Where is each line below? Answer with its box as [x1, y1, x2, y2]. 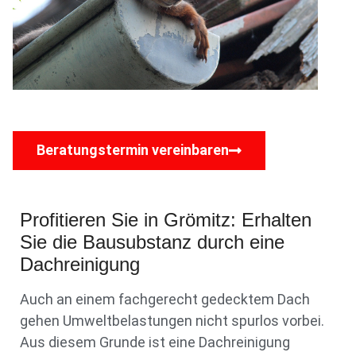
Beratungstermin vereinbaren [37, 141, 229, 158]
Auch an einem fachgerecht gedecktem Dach [20, 290, 310, 308]
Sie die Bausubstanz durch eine [20, 230, 284, 253]
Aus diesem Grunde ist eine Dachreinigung [20, 333, 290, 350]
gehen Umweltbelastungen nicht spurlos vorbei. [20, 311, 324, 329]
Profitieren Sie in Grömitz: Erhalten [20, 208, 311, 230]
